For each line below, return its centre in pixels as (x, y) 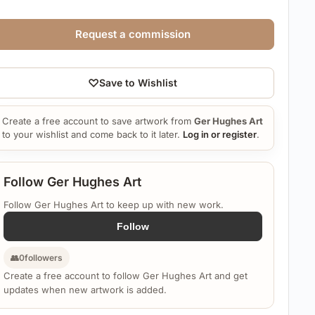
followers (43, 257)
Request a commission (133, 34)
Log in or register (219, 134)
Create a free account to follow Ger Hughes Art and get (125, 275)
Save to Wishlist (139, 82)
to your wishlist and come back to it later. (92, 134)
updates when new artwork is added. (85, 289)
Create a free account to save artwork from (98, 121)
